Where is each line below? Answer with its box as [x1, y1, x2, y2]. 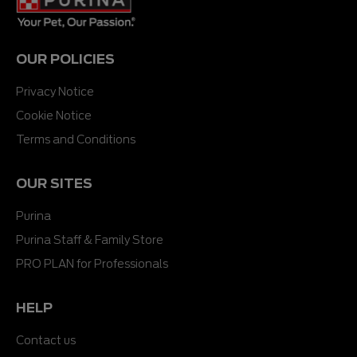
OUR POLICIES [16, 51, 115, 66]
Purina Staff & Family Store [16, 233, 163, 246]
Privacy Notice [16, 84, 94, 98]
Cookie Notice [16, 108, 92, 122]
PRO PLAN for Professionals [16, 257, 168, 270]
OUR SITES [16, 175, 92, 190]
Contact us [16, 333, 76, 347]
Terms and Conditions [16, 132, 135, 146]
